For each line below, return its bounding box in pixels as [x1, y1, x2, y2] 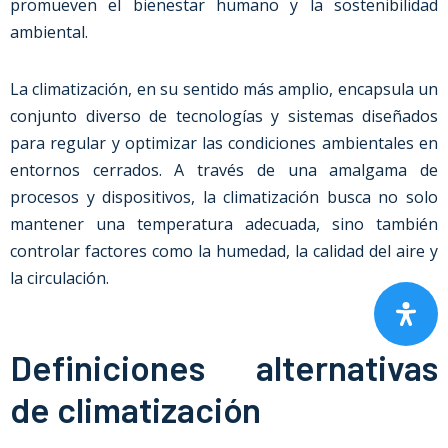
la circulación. [10, 267, 113, 289]
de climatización [10, 388, 261, 430]
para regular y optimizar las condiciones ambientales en [10, 132, 438, 154]
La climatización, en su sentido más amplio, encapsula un [10, 78, 438, 100]
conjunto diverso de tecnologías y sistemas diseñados [10, 105, 438, 127]
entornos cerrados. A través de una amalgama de [10, 159, 438, 181]
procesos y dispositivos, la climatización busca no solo [10, 186, 438, 208]
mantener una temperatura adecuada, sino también [10, 213, 438, 235]
